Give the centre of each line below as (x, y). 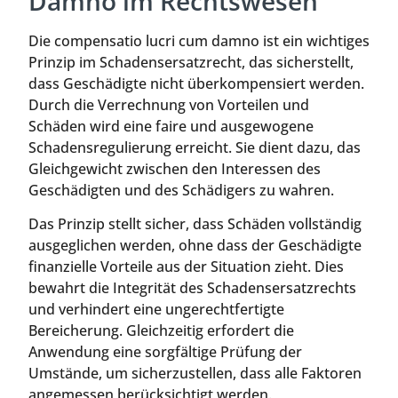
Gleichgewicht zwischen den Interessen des (175, 169)
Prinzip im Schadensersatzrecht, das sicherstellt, (191, 63)
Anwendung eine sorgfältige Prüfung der (165, 352)
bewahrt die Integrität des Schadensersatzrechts (192, 288)
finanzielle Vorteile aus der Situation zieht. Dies (186, 267)
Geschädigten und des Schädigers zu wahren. (181, 191)
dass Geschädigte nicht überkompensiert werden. (196, 84)
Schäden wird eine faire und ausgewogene (171, 127)
